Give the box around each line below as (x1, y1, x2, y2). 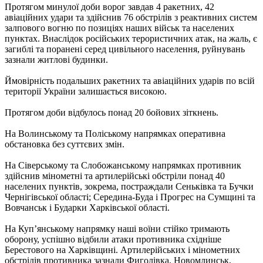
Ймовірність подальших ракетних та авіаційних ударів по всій (5, 75, 255, 86)
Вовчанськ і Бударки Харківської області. (5, 202, 170, 213)
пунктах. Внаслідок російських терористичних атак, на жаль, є (5, 33, 257, 43)
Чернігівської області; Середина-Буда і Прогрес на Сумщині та (5, 191, 255, 202)
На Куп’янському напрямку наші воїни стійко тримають (5, 223, 230, 234)
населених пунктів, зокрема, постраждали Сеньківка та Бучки (5, 181, 254, 191)
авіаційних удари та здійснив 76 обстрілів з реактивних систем (5, 12, 257, 22)
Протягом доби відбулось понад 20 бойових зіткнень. (5, 107, 218, 117)
